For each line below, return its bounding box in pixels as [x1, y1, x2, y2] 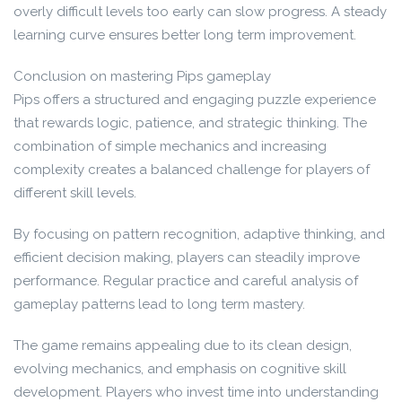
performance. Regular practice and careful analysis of [13, 273, 358, 289]
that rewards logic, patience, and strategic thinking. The [13, 115, 367, 131]
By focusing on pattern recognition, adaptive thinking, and [13, 226, 385, 242]
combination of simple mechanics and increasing [13, 138, 327, 154]
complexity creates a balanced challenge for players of [13, 162, 370, 178]
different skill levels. [13, 185, 136, 201]
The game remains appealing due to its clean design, [13, 337, 352, 354]
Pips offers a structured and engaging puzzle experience [13, 92, 376, 108]
